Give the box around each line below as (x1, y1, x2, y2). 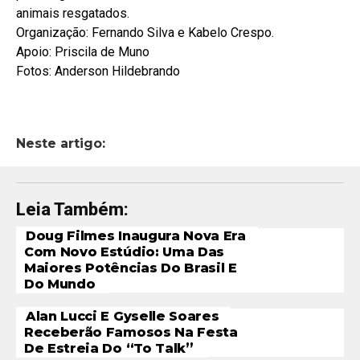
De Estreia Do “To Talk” (24, 341, 194, 357)
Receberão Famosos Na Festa (24, 325, 238, 341)
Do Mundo (24, 276, 96, 292)
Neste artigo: (16, 136, 105, 152)
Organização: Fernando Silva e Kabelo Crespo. (16, 25, 274, 41)
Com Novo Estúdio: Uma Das (24, 244, 224, 260)
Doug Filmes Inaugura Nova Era (26, 228, 246, 244)
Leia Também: (16, 199, 129, 220)
